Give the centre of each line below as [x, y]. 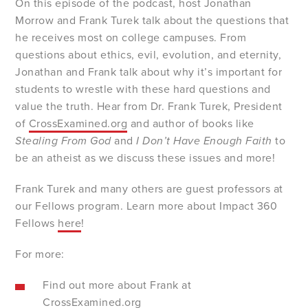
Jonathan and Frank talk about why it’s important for [149, 73]
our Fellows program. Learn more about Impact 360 [146, 207]
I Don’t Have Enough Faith [204, 141]
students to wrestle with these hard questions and [143, 90]
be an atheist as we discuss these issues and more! [145, 158]
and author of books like [191, 124]
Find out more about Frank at [117, 286]
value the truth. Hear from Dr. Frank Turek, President [149, 107]
